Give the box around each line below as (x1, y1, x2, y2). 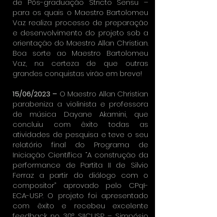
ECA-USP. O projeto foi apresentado (13, 190, 148, 201)
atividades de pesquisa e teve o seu (13, 129, 148, 139)
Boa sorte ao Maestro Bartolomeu (13, 48, 148, 58)
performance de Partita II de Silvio (13, 160, 148, 170)
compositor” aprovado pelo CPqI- (13, 180, 148, 190)
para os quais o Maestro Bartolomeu (13, 7, 148, 17)
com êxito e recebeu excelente (13, 201, 148, 211)
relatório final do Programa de (13, 139, 148, 150)
